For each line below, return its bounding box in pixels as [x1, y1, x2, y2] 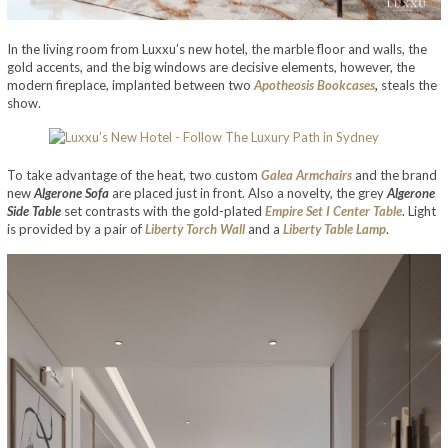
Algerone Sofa [34, 184, 109, 201]
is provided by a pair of [7, 220, 145, 237]
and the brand [352, 166, 437, 183]
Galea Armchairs [261, 166, 352, 183]
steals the [378, 76, 437, 93]
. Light [402, 202, 436, 219]
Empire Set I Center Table [265, 202, 402, 219]
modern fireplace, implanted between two [7, 76, 254, 93]
